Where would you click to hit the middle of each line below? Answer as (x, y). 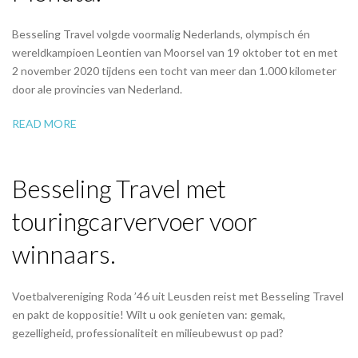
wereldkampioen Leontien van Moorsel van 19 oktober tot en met (175, 52)
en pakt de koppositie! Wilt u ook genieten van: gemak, (149, 314)
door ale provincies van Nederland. (97, 89)
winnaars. (64, 254)
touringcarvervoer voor (135, 221)
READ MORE (44, 123)
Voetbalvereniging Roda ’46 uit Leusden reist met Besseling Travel (178, 296)
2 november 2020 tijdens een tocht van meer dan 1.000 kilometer (174, 70)
